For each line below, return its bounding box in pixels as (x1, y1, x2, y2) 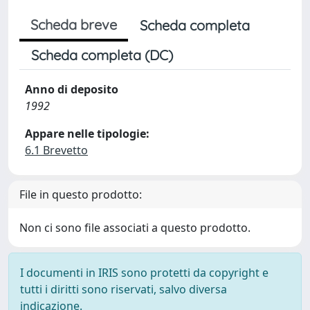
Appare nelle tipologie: (25, 126, 149, 141)
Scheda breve (30, 16, 117, 33)
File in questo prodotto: (19, 187, 142, 202)
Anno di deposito (25, 82, 118, 97)
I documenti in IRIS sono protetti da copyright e (20, 265, 268, 280)
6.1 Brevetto (25, 143, 88, 158)
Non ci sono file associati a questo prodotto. (19, 220, 250, 235)
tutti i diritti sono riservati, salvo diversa (20, 282, 227, 297)
